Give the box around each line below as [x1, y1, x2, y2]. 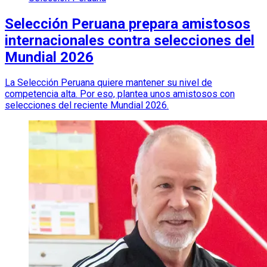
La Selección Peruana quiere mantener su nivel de [5, 77, 212, 89]
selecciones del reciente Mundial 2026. [5, 100, 169, 111]
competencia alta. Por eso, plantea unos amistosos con [5, 88, 235, 100]
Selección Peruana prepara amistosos [5, 15, 250, 32]
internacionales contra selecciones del [5, 32, 254, 49]
